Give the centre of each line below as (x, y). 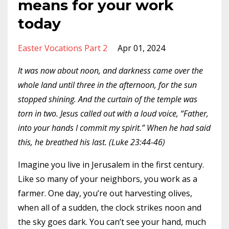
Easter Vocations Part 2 (63, 48)
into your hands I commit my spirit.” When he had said (114, 128)
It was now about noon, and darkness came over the (110, 71)
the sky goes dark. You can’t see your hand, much (112, 222)
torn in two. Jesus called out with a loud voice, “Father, (113, 113)
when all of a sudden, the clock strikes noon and (110, 208)
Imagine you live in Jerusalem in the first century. (111, 165)
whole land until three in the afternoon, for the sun (107, 85)
